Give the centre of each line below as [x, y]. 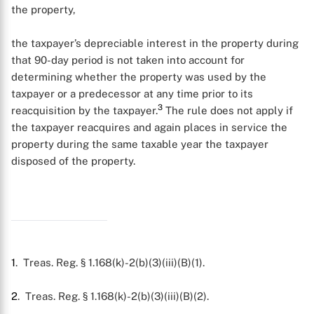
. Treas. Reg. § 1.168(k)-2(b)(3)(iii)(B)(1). [110, 262]
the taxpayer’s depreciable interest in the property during [155, 43]
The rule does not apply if [228, 110]
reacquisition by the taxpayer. [84, 110]
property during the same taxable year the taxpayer [140, 144]
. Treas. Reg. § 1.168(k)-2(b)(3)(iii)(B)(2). [113, 296]
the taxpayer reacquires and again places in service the [149, 127]
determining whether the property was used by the [139, 77]
